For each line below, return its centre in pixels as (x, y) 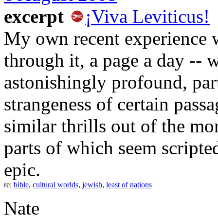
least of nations (129, 184)
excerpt (36, 16)
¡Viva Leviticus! (147, 16)
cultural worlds (55, 184)
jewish (92, 184)
